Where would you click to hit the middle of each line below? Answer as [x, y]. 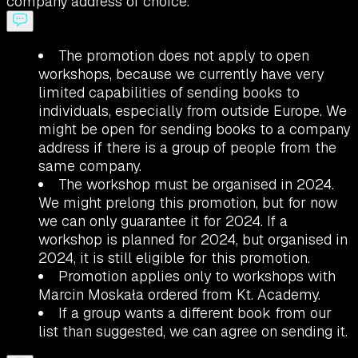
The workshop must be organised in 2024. [196, 184]
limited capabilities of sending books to [169, 92]
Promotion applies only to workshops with [197, 276]
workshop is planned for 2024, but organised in [193, 239]
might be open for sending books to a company [194, 129]
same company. [90, 165]
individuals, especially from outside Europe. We [193, 110]
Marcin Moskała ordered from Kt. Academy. [179, 294]
